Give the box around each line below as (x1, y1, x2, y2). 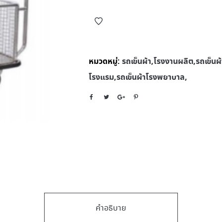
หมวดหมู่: (89, 55, 122, 67)
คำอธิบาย (96, 202, 126, 214)
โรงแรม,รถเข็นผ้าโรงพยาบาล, (89, 71, 187, 83)
